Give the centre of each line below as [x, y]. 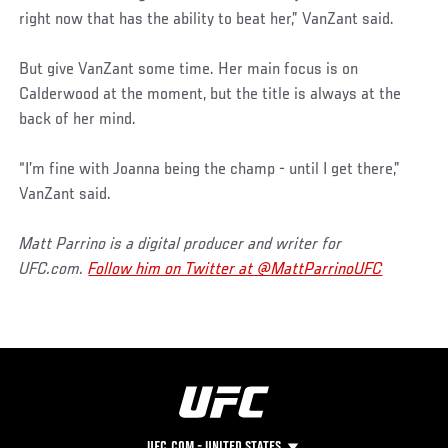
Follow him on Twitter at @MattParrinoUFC [235, 269]
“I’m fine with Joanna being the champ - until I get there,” [210, 169]
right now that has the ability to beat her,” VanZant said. [207, 19]
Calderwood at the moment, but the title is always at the [210, 94]
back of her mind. [78, 119]
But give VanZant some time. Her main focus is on [189, 69]
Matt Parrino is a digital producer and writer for [181, 244]
